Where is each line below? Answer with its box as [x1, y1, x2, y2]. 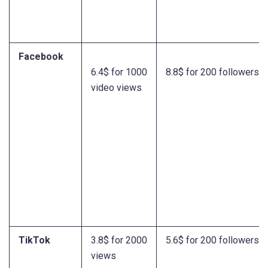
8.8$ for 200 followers [166, 66, 259, 78]
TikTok [19, 234, 50, 246]
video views [91, 82, 142, 94]
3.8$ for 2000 [91, 234, 147, 246]
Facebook [19, 51, 63, 63]
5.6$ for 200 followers [166, 234, 259, 246]
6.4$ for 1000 [91, 66, 147, 78]
